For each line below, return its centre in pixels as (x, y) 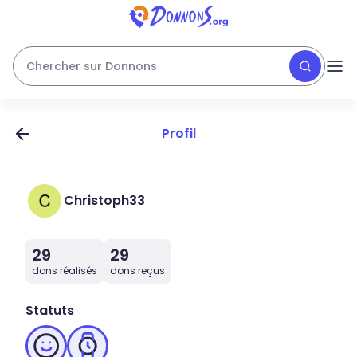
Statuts (50, 310)
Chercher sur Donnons (92, 66)
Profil (178, 133)
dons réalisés (65, 271)
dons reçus (137, 271)
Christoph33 (104, 200)
